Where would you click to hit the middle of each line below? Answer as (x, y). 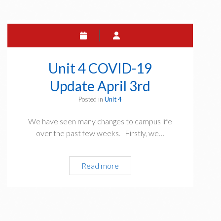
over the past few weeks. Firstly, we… (100, 133)
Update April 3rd (100, 86)
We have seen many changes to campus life (100, 121)
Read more (100, 165)
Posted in (92, 99)
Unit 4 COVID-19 (100, 68)
